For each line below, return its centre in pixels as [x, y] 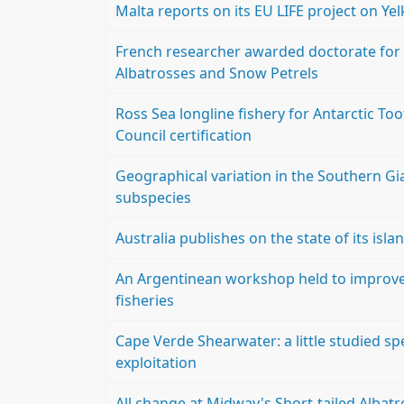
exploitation [156, 363]
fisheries [145, 300]
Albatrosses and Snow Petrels [217, 73]
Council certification [184, 135]
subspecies [153, 197]
